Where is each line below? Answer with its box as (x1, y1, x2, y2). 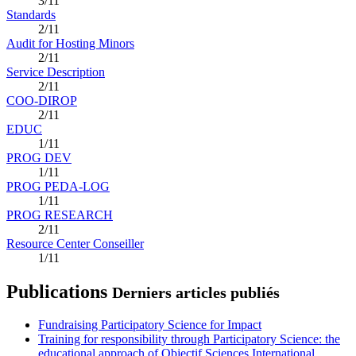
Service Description (6, 64, 105, 79)
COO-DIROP (6, 93, 77, 107)
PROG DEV (6, 150, 72, 164)
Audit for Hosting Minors (6, 36, 134, 50)
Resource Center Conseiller (6, 236, 144, 250)
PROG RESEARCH (6, 207, 113, 222)
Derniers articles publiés (112, 283, 280, 301)
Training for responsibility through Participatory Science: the (38, 332, 340, 346)
